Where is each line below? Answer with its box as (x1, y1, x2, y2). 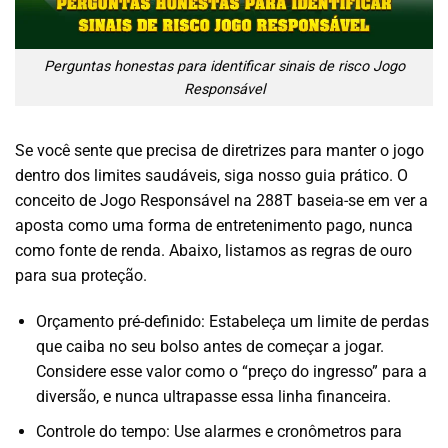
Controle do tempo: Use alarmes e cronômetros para (35, 421, 402, 441)
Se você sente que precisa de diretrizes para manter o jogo (15, 141, 424, 161)
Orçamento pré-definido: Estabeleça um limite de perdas (35, 312, 429, 332)
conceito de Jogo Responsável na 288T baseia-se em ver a (15, 191, 428, 211)
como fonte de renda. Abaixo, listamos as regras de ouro (15, 241, 412, 261)
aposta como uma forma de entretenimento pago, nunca (15, 216, 413, 236)
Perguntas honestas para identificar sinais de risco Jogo (43, 57, 405, 75)
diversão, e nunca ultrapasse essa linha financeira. (35, 387, 391, 407)
